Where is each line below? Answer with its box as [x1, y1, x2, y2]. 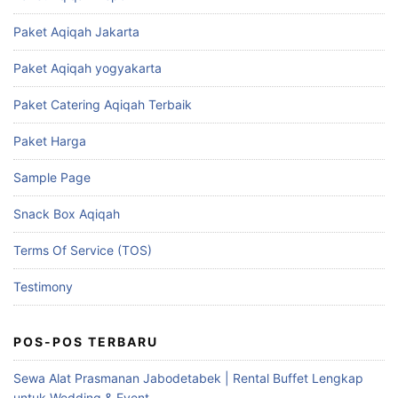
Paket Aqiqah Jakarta [13, 24, 139, 40]
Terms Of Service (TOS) [13, 243, 152, 259]
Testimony [13, 279, 73, 295]
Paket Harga [13, 133, 86, 149]
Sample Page [13, 170, 91, 186]
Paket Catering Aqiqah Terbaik [13, 97, 192, 113]
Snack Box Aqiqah [13, 206, 120, 222]
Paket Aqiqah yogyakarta [13, 60, 162, 76]
